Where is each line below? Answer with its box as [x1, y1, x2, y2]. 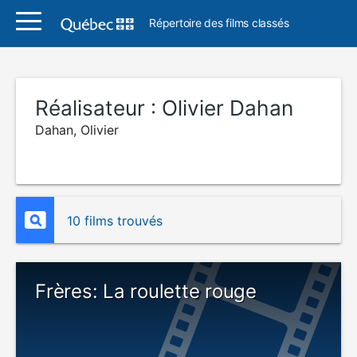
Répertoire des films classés [149, 16, 289, 29]
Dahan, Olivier [35, 122, 119, 138]
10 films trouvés [67, 213, 163, 229]
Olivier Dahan [162, 96, 293, 120]
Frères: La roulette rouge [35, 280, 257, 303]
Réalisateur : [35, 96, 162, 120]
